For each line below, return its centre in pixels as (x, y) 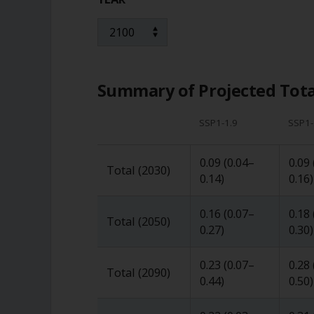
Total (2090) (138, 272)
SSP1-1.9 (218, 122)
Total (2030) (138, 170)
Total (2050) (138, 221)
